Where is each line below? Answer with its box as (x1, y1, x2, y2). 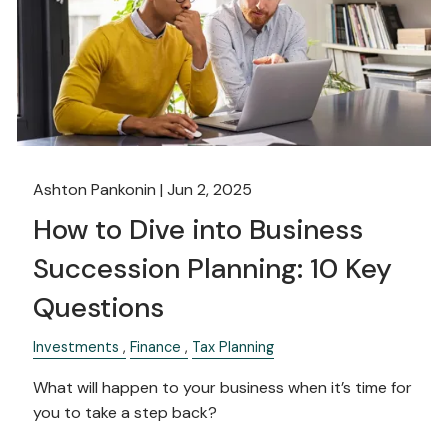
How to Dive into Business (33, 211, 364, 249)
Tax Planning (192, 338, 275, 357)
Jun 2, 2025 (167, 179, 253, 201)
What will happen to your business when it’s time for (33, 377, 413, 399)
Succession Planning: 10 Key (33, 250, 393, 288)
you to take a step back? (33, 402, 218, 424)
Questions (33, 289, 165, 327)
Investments (33, 338, 120, 357)
